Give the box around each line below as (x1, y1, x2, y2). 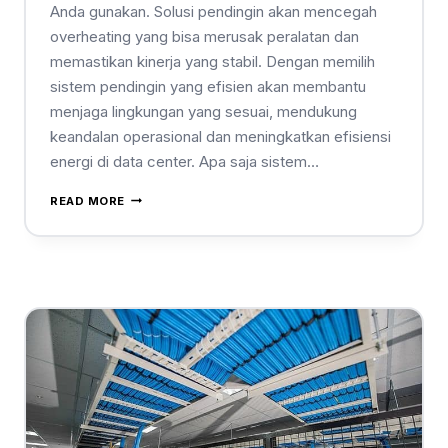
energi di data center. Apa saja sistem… (50, 151, 319, 171)
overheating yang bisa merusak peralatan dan (50, 26, 359, 46)
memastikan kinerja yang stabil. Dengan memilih (50, 51, 375, 71)
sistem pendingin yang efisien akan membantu (50, 76, 366, 96)
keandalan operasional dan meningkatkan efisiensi (50, 126, 391, 146)
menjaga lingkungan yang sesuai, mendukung (50, 101, 357, 121)
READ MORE (50, 193, 126, 208)
